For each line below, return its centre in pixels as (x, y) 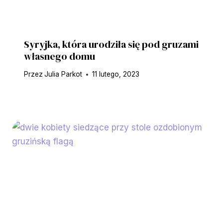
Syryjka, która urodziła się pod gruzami (111, 44)
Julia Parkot (63, 74)
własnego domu (59, 56)
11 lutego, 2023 (116, 74)
